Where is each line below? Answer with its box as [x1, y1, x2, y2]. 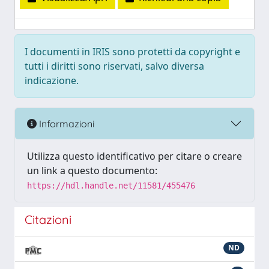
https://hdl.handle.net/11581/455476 [27, 181, 195, 190]
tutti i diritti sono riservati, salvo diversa [25, 59, 204, 73]
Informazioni [37, 117, 94, 130]
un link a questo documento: [27, 164, 157, 177]
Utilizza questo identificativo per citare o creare [27, 150, 242, 163]
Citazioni [25, 212, 71, 227]
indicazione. [25, 74, 79, 87]
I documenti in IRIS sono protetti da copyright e [25, 45, 240, 58]
